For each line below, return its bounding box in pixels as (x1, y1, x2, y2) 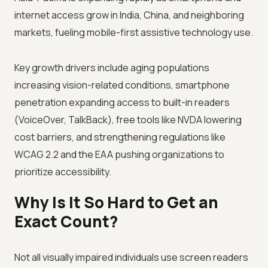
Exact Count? (14, 211, 118, 233)
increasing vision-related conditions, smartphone (14, 78, 230, 92)
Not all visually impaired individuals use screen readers (14, 251, 248, 264)
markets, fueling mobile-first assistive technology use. (14, 26, 253, 39)
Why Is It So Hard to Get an (14, 191, 218, 214)
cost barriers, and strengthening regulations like (14, 130, 226, 144)
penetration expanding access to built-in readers (14, 96, 230, 109)
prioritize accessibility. (14, 165, 111, 179)
